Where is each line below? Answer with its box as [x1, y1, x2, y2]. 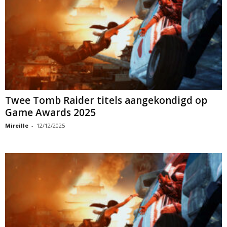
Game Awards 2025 [5, 105, 96, 119]
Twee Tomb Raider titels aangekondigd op [5, 93, 207, 107]
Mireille [5, 121, 28, 129]
